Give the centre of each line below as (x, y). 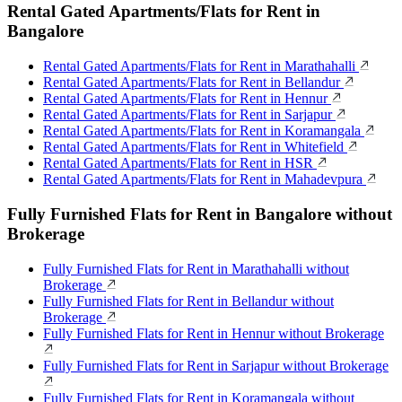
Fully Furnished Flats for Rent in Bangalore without (200, 214)
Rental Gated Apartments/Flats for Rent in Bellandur (193, 83)
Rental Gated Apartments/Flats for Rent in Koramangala (204, 131)
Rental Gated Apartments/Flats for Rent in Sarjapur (189, 115)
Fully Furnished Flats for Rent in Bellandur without (188, 301)
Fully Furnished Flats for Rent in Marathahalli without (196, 268)
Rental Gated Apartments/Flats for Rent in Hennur (187, 99)
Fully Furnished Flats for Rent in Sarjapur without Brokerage (216, 365)
